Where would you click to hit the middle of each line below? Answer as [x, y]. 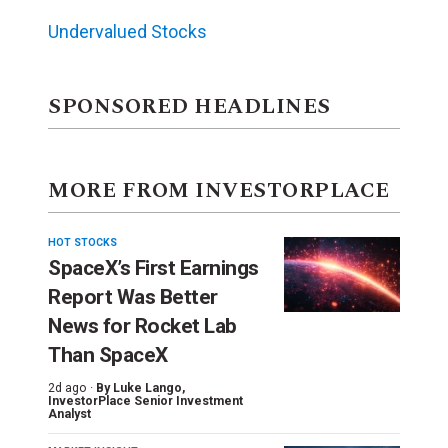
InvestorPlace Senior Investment [145, 401]
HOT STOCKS [82, 243]
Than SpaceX [108, 355]
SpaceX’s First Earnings [153, 268]
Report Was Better [133, 297]
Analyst [69, 414]
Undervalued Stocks [127, 32]
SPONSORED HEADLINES [189, 107]
